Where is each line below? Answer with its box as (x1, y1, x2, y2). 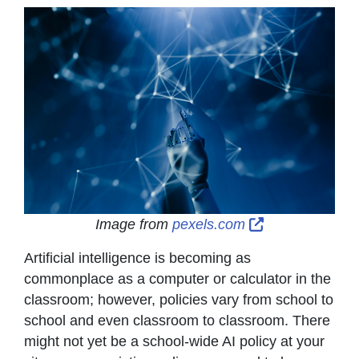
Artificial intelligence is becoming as (24, 250, 251, 267)
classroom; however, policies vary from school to (24, 292, 333, 309)
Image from (95, 216, 173, 233)
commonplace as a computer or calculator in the (24, 271, 331, 288)
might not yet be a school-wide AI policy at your (24, 333, 325, 350)
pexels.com (172, 216, 250, 233)
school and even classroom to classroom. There (24, 313, 330, 329)
